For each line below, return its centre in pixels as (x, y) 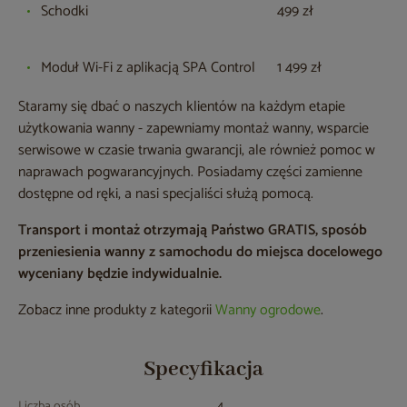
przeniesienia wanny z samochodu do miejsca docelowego (200, 253)
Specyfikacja (203, 370)
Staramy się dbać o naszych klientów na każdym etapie (182, 107)
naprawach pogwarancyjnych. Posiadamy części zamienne (190, 173)
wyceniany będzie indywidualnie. (120, 274)
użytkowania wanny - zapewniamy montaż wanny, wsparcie (194, 129)
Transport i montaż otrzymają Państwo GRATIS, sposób (193, 231)
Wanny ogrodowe (268, 311)
